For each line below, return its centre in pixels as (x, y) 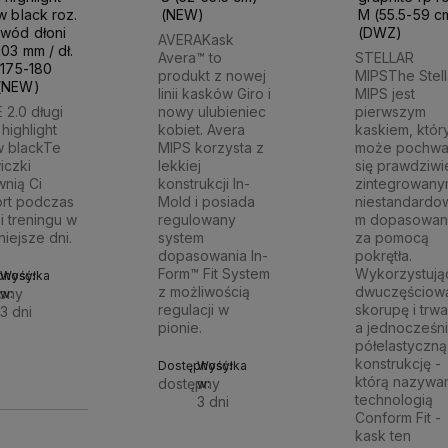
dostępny (189, 384)
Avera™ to (190, 58)
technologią (394, 400)
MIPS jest (385, 94)
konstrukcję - (398, 364)
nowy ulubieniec (212, 112)
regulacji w (194, 310)
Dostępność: (195, 366)
